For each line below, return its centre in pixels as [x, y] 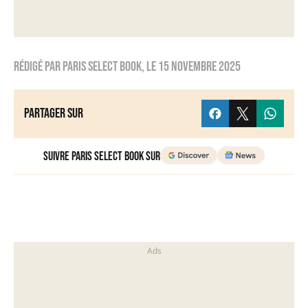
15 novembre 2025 [199, 67]
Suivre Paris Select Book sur [102, 157]
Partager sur [54, 114]
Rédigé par [38, 67]
